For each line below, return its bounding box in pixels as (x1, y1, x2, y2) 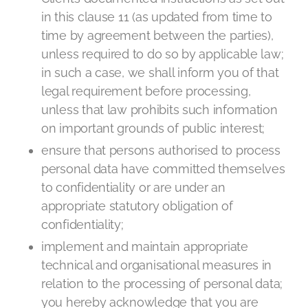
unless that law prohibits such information (41, 102, 278, 117)
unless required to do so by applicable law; (41, 47, 284, 61)
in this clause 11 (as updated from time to (41, 10, 272, 24)
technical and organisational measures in (41, 258, 272, 272)
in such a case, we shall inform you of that (41, 65, 279, 80)
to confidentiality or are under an (41, 180, 225, 195)
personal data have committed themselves (41, 162, 285, 176)
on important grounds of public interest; (41, 121, 265, 135)
